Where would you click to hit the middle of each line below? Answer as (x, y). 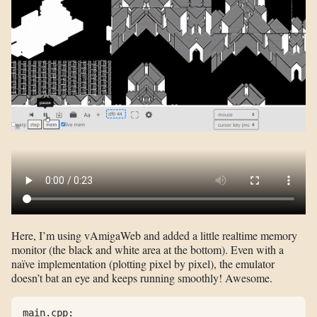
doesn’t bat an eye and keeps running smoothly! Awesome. (142, 278)
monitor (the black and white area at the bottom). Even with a (148, 249)
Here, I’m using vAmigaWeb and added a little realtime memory (154, 235)
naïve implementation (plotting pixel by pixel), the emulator (143, 264)
